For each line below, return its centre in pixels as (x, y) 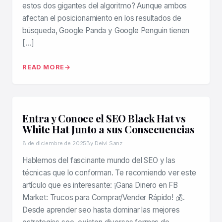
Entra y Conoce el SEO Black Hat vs (104, 118)
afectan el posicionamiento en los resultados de (102, 18)
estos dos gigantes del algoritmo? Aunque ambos (105, 6)
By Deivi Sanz (105, 143)
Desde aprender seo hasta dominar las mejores (101, 210)
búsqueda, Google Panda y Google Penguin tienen (106, 31)
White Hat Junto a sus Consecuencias (109, 129)
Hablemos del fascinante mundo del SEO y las (99, 161)
